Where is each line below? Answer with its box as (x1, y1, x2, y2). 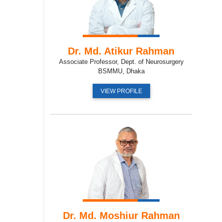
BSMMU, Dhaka (98, 67, 145, 75)
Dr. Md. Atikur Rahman (68, 45, 174, 56)
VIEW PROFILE (100, 87, 142, 95)
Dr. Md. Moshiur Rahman (62, 210, 180, 221)
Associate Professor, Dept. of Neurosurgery (58, 57, 184, 65)
